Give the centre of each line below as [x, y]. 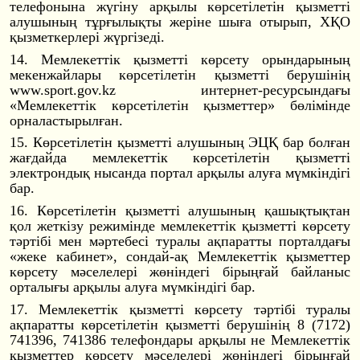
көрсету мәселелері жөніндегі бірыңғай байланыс [180, 272]
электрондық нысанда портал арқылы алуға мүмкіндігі [180, 173]
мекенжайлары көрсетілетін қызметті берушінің [180, 74]
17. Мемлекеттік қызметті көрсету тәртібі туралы [180, 309]
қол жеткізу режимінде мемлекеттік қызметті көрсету [180, 226]
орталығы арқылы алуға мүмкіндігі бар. [133, 287]
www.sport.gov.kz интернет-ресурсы [162, 90]
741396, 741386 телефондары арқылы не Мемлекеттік [180, 340]
